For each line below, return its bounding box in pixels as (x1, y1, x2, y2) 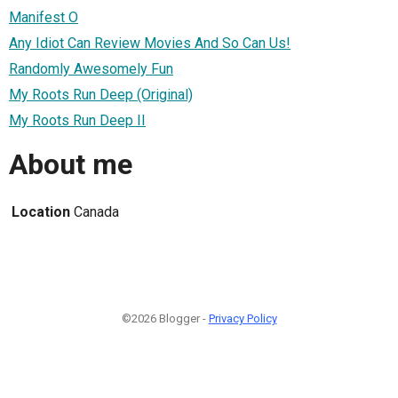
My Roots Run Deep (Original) (9, 85, 193, 103)
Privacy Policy (208, 311, 277, 325)
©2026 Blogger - (121, 311, 209, 325)
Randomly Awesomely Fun (9, 60, 173, 77)
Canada (74, 203, 119, 220)
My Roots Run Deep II (9, 111, 146, 129)
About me (9, 147, 132, 182)
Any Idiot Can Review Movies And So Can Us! (9, 34, 291, 52)
